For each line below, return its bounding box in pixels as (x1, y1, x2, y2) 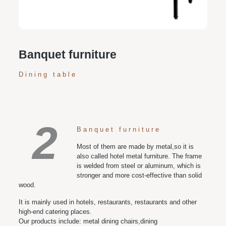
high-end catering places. (18, 208, 92, 215)
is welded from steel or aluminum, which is (76, 162, 201, 169)
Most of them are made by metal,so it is (76, 143, 194, 150)
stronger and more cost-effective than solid (76, 172, 202, 179)
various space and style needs (68, 1, 158, 9)
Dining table (18, 71, 77, 78)
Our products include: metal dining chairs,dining (18, 217, 157, 225)
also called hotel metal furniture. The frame (76, 152, 202, 160)
